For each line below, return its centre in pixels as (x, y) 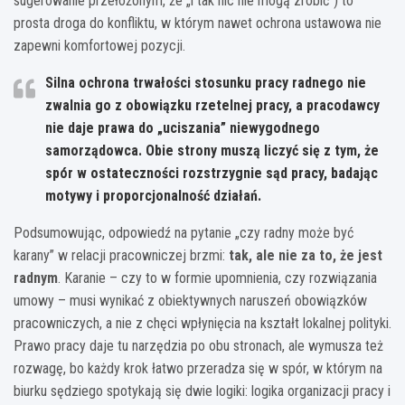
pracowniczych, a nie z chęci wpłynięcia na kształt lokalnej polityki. (202, 323)
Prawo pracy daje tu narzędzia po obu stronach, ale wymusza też (198, 345)
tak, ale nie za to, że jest (306, 255)
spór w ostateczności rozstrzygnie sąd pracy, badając (212, 173)
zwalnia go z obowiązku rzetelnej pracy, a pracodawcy (212, 105)
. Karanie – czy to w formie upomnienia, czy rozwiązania (217, 278)
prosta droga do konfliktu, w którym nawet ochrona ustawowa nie (198, 23)
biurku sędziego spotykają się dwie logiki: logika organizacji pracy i (202, 391)
